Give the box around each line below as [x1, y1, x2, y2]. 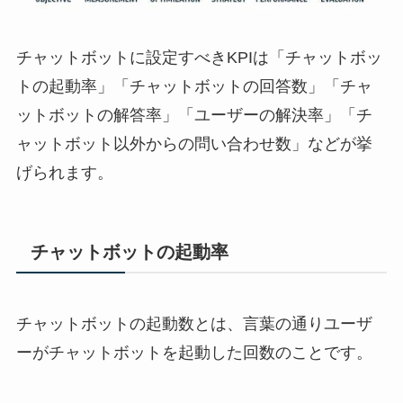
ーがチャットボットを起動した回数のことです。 [15, 343, 372, 362]
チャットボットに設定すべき [15, 49, 227, 67]
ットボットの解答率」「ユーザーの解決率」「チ [15, 106, 372, 125]
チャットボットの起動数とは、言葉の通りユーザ [15, 314, 372, 333]
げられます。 [15, 164, 113, 183]
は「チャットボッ [252, 49, 382, 67]
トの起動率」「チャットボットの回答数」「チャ [15, 77, 372, 96]
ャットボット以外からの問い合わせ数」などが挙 [15, 135, 372, 154]
